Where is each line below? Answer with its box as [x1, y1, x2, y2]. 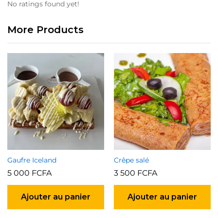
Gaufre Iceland [7, 156, 56, 165]
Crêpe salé [114, 156, 149, 165]
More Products [7, 24, 84, 36]
